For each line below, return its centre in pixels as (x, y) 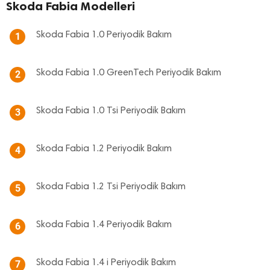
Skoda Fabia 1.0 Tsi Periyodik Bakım (111, 111)
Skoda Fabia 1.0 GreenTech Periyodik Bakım (129, 73)
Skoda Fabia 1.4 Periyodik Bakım (104, 225)
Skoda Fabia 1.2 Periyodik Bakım (104, 149)
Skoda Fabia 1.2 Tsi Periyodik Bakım (111, 187)
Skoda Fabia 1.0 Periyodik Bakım (104, 35)
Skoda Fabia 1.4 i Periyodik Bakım (106, 263)
